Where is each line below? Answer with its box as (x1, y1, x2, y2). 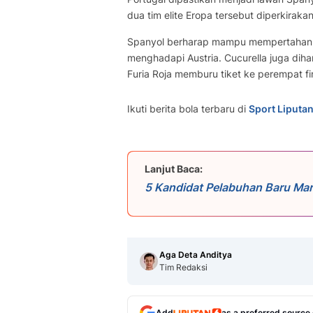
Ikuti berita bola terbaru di (127, 103, 249, 115)
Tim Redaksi (159, 262, 208, 272)
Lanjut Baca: (145, 163, 203, 175)
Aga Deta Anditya (159, 249, 232, 260)
